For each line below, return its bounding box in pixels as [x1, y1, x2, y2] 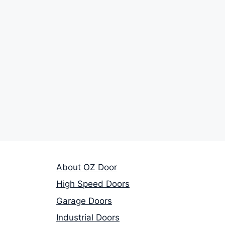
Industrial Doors [56, 212, 120, 223]
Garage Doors [56, 195, 112, 206]
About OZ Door [56, 162, 117, 172]
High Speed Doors [56, 179, 130, 189]
